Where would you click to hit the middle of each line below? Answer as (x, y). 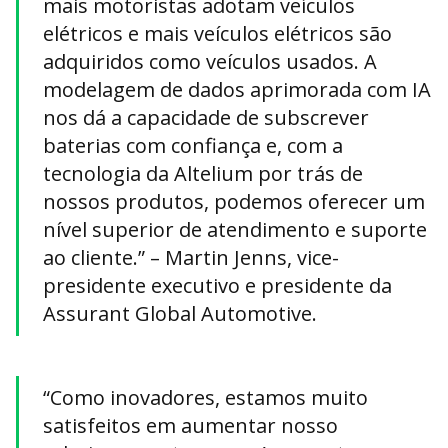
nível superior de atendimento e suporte (235, 230)
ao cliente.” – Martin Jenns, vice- (191, 258)
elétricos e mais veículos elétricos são (217, 34)
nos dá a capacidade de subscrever (206, 118)
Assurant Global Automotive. (180, 314)
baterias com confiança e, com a (193, 146)
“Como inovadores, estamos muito (205, 398)
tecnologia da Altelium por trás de (203, 174)
